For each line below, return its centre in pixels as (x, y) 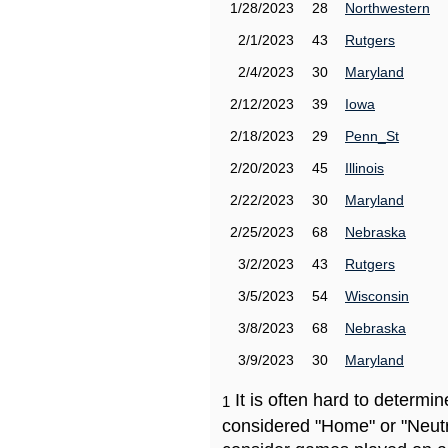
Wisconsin (377, 296)
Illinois (364, 168)
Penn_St (372, 136)
